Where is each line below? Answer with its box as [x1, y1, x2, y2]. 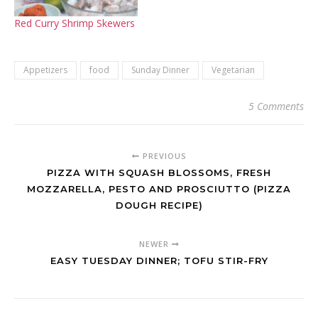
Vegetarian [212, 64, 255, 77]
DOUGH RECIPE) [115, 199, 203, 212]
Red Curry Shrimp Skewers [14, 16, 135, 31]
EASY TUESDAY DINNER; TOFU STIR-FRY [50, 255, 268, 267]
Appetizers [23, 64, 67, 77]
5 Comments [248, 99, 304, 114]
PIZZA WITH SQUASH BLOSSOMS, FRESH [47, 167, 271, 179]
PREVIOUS [139, 150, 187, 162]
